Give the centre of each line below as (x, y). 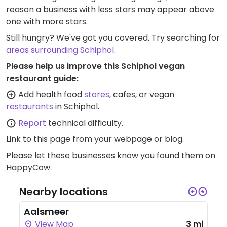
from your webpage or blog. (127, 139)
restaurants (30, 107)
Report (32, 123)
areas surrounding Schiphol (60, 50)
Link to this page (38, 139)
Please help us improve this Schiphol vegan (96, 66)
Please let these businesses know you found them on (111, 156)
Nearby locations (64, 192)
